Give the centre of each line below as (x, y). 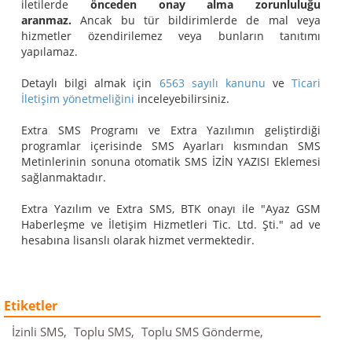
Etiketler (31, 305)
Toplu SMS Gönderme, (204, 332)
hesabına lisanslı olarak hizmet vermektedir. (138, 240)
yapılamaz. (49, 51)
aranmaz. (46, 20)
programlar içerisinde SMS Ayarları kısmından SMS (171, 145)
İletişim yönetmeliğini (78, 98)
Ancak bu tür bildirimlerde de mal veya (196, 20)
